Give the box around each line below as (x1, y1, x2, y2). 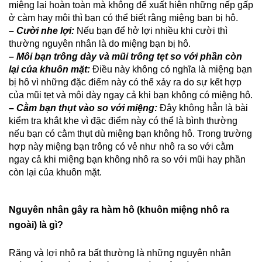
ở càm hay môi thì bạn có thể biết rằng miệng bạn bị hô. (9, 13, 238, 23)
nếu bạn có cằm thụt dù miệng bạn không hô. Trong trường (9, 129, 252, 139)
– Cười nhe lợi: (9, 26, 74, 36)
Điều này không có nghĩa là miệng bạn (90, 64, 252, 74)
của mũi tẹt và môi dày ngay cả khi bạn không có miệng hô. (9, 90, 253, 100)
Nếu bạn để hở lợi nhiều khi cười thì (74, 26, 227, 36)
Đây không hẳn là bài (157, 103, 248, 113)
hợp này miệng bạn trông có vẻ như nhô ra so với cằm (9, 142, 233, 151)
